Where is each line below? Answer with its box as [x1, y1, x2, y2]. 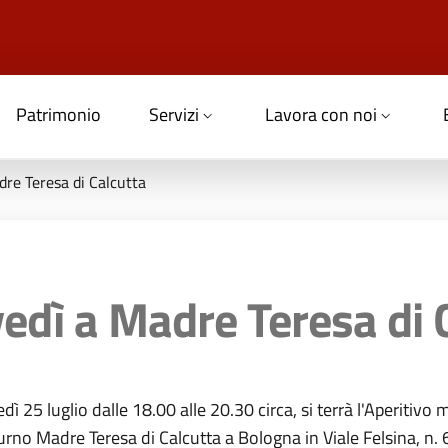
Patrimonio [16, 101, 101, 129]
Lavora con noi [265, 101, 377, 129]
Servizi [149, 101, 199, 129]
